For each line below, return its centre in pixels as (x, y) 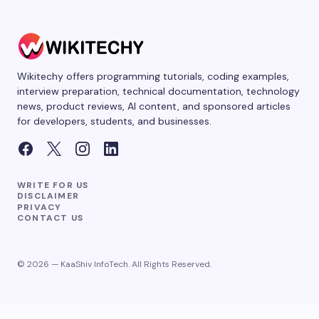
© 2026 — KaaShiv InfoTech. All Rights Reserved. (114, 264)
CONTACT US (50, 218)
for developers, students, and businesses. (114, 121)
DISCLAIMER (48, 196)
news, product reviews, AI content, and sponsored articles (154, 106)
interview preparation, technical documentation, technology (158, 91)
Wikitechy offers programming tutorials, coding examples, (153, 77)
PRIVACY (40, 207)
